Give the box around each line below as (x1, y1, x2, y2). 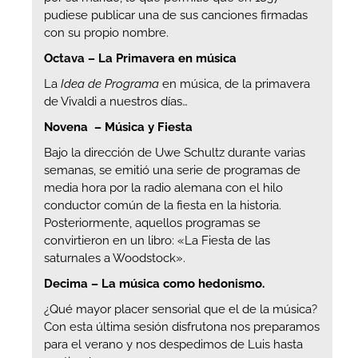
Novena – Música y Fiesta (44, 119, 193, 134)
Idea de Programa (61, 76, 159, 91)
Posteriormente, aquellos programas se (44, 215, 261, 230)
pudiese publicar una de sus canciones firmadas (44, 7, 308, 22)
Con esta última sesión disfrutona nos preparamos (44, 319, 320, 334)
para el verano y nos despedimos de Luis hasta (44, 336, 303, 352)
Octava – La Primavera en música (44, 50, 237, 66)
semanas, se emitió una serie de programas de (44, 162, 300, 177)
